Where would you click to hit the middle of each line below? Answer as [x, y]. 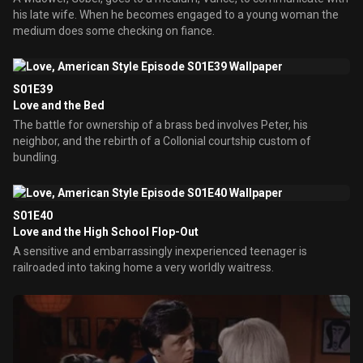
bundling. [36, 157]
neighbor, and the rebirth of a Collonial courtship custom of [162, 141]
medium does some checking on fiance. [114, 31]
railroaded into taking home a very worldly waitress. [143, 267]
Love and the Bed [59, 105]
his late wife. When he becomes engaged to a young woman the [46, 15]
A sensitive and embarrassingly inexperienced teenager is [160, 251]
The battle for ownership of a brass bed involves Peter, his [160, 125]
